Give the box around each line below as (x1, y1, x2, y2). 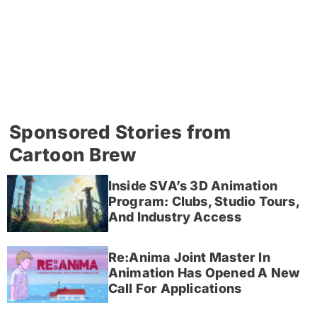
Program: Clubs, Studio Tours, (108, 194, 300, 209)
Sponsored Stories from (9, 120, 231, 143)
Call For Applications (108, 280, 242, 296)
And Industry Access (108, 209, 241, 225)
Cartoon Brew (9, 143, 137, 166)
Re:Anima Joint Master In (108, 249, 270, 265)
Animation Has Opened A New (108, 265, 301, 280)
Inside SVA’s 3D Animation (108, 178, 278, 194)
